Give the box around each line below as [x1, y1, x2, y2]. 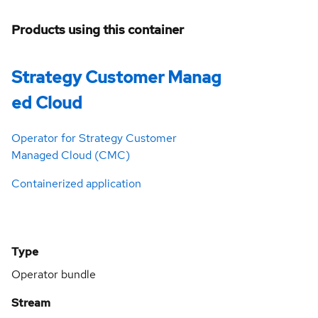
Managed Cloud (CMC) [11, 148, 130, 163]
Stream [11, 295, 50, 311]
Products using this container [11, 21, 184, 38]
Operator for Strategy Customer [11, 131, 177, 146]
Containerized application [11, 176, 141, 192]
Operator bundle [11, 267, 96, 283]
